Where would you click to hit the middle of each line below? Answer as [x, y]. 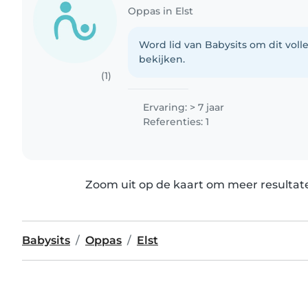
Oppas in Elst [161, 11]
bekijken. [162, 59]
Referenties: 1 [175, 122]
